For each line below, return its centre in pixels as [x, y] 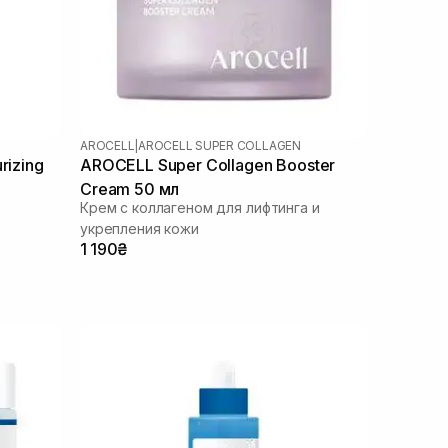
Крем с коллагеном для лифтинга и [200, 207]
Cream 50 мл [130, 188]
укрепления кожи [139, 228]
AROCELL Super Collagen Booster [208, 164]
